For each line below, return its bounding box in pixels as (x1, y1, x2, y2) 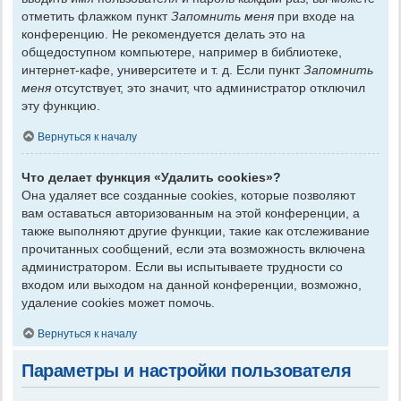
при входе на (274, 8, 354, 23)
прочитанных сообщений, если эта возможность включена (21, 241, 365, 256)
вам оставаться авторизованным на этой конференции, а (21, 205, 360, 220)
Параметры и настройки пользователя (21, 360, 351, 380)
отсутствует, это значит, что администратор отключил (51, 80, 365, 95)
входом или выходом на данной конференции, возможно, (21, 277, 362, 292)
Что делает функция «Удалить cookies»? (21, 169, 281, 184)
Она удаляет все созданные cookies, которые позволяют (21, 187, 355, 202)
